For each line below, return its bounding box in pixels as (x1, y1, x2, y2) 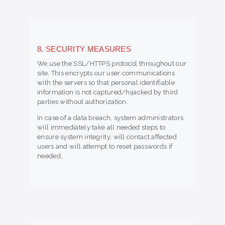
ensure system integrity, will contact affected (37, 133, 177, 141)
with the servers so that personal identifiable (37, 78, 175, 86)
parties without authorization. (37, 97, 129, 105)
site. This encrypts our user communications (37, 69, 175, 77)
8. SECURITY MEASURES (37, 44, 131, 53)
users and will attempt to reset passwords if (37, 142, 173, 150)
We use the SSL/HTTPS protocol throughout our (37, 59, 187, 67)
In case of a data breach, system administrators (37, 114, 184, 122)
